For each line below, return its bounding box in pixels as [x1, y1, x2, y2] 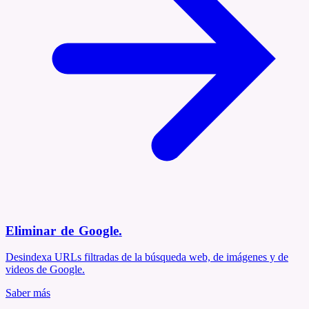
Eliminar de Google [6, 223, 119, 238]
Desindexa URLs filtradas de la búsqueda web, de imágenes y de [6, 251, 288, 263]
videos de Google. [6, 263, 85, 276]
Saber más [6, 287, 50, 299]
